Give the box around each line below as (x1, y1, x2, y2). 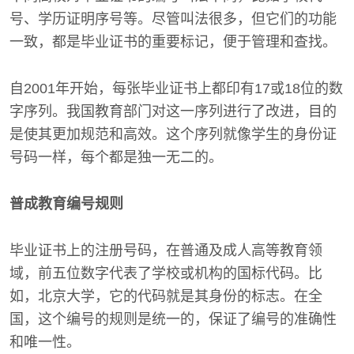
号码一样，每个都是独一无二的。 (9, 149, 223, 165)
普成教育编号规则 (9, 195, 123, 212)
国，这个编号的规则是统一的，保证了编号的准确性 (9, 311, 337, 327)
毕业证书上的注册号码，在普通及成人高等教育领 (9, 242, 322, 258)
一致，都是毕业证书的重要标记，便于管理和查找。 (9, 33, 337, 50)
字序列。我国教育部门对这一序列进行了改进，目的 (9, 103, 337, 119)
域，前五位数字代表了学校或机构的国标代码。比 (9, 265, 322, 281)
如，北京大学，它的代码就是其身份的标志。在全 (9, 288, 322, 304)
